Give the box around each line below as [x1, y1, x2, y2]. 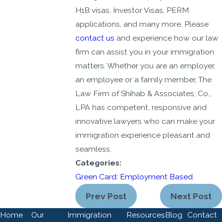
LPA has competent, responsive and [75, 103, 207, 112]
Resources [126, 210, 165, 220]
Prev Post [86, 191, 127, 202]
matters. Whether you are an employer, [75, 61, 216, 71]
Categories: [75, 158, 124, 168]
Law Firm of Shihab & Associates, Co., [75, 89, 212, 99]
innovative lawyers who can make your [75, 116, 216, 126]
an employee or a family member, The [75, 75, 212, 85]
